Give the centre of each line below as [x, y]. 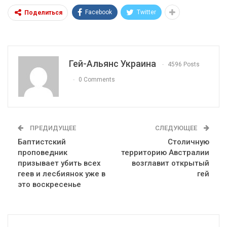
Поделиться [43, 12]
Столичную [188, 142]
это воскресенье [49, 184]
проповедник [43, 152]
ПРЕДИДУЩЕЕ [52, 128]
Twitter [146, 12]
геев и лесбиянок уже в [62, 174]
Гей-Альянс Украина [112, 63]
